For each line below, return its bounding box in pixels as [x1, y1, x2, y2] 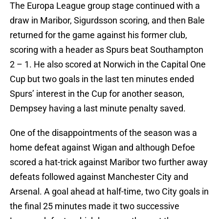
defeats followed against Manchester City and [10, 172, 188, 182]
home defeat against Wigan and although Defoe [10, 142, 195, 153]
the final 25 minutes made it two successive [10, 201, 179, 212]
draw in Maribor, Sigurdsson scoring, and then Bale [10, 15, 205, 26]
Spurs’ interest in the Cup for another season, [10, 88, 184, 99]
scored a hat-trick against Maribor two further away [10, 157, 208, 168]
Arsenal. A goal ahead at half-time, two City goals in [10, 186, 209, 197]
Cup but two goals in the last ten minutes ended [10, 74, 194, 85]
